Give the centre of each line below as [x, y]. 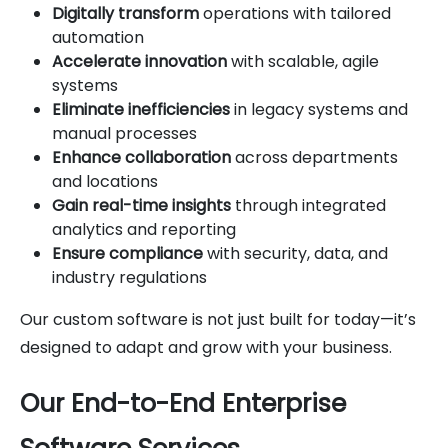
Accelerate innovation [139, 61]
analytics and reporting [144, 229]
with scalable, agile [303, 61]
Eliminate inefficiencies [141, 109]
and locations [105, 181]
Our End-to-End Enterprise [183, 403]
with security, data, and [295, 253]
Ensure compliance [127, 253]
